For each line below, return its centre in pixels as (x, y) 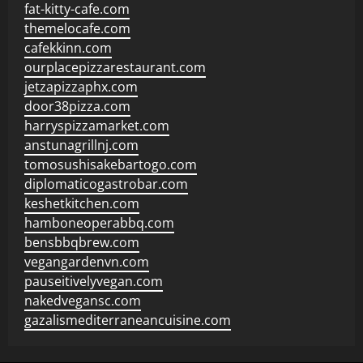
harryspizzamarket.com (97, 126)
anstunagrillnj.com (81, 145)
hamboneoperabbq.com (99, 223)
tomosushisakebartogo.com (111, 164)
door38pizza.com (77, 106)
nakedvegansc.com (83, 301)
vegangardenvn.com (87, 262)
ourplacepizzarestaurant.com (115, 67)
